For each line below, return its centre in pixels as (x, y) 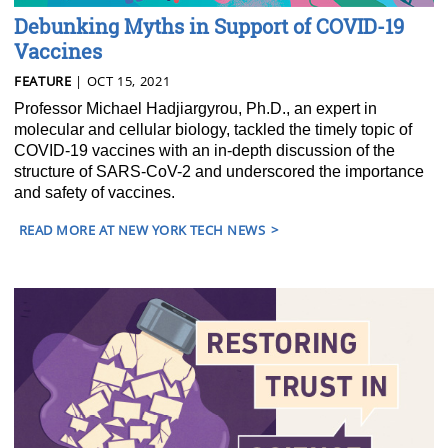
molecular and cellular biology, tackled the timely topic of (213, 129)
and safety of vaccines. (94, 192)
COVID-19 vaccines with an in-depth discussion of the (204, 150)
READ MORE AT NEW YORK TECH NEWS (142, 229)
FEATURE (43, 80)
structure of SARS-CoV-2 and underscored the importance (219, 171)
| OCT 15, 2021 (121, 80)
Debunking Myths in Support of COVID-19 (209, 25)
